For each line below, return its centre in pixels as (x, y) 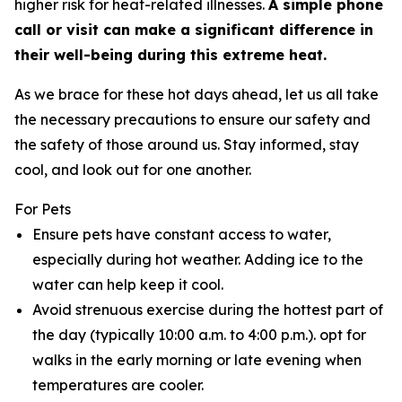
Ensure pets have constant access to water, (182, 234)
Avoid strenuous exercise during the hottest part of (208, 310)
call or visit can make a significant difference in (194, 30)
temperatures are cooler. (118, 385)
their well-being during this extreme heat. (170, 55)
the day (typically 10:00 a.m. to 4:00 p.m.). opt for (199, 335)
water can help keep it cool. (128, 284)
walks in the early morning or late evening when (197, 360)
